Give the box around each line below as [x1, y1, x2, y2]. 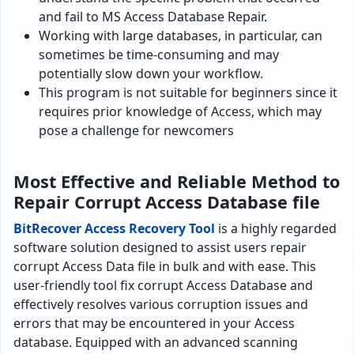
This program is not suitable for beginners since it [39, 84, 337, 102]
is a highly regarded [215, 220, 337, 238]
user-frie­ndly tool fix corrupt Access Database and [13, 277, 313, 295]
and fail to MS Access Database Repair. [39, 8, 267, 26]
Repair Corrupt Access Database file [13, 190, 320, 214]
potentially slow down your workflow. [39, 65, 263, 83]
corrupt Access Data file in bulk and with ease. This [13, 258, 316, 276]
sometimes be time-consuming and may [39, 46, 279, 64]
